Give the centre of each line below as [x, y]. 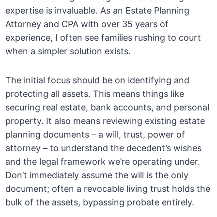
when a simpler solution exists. [68, 51]
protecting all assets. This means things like [95, 94]
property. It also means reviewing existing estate [105, 121]
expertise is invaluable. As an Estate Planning [98, 11]
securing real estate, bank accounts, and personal [108, 108]
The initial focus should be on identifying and [98, 80]
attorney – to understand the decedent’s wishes [104, 148]
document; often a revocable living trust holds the [108, 189]
